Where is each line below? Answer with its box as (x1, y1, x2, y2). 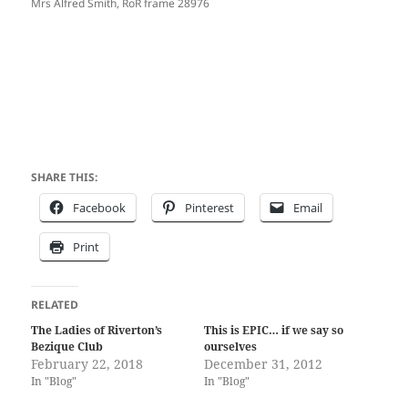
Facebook (73, 199, 127, 217)
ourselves (204, 339, 257, 355)
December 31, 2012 (204, 355, 322, 373)
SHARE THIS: (31, 169, 98, 186)
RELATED (31, 297, 79, 313)
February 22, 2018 (31, 355, 144, 373)
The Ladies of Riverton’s (31, 322, 163, 339)
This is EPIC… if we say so (204, 322, 343, 339)
